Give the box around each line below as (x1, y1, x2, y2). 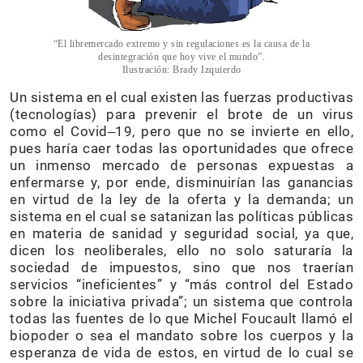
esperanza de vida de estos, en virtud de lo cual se (10, 344, 353, 361)
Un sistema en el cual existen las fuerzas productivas (10, 88, 353, 105)
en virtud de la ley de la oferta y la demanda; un (10, 190, 353, 207)
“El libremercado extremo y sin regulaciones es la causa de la (53, 37, 310, 49)
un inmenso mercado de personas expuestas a (10, 156, 353, 173)
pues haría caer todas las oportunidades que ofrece (10, 139, 353, 156)
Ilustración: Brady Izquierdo (122, 63, 241, 75)
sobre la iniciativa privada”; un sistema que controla (10, 293, 353, 310)
